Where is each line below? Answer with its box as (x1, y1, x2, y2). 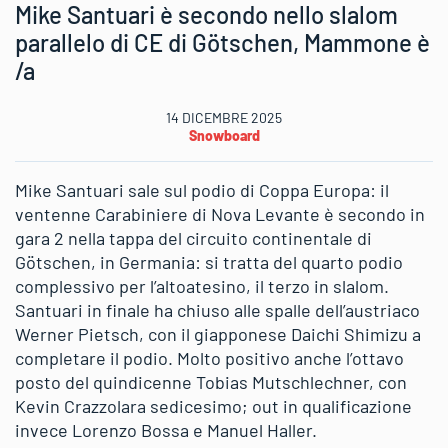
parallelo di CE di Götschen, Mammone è (15, 27, 430, 57)
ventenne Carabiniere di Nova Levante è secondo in (15, 202, 425, 225)
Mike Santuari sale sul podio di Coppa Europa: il (15, 178, 389, 201)
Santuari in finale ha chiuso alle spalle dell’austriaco (15, 298, 420, 321)
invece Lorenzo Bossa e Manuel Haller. (15, 418, 317, 441)
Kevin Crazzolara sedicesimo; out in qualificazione (15, 394, 412, 417)
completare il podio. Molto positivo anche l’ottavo (15, 346, 404, 369)
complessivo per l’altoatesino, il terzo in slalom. (15, 274, 389, 297)
